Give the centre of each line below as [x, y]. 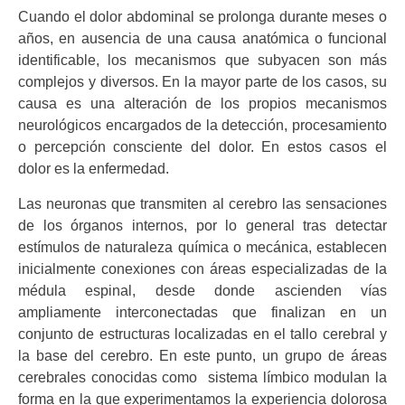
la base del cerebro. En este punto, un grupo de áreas [202, 355]
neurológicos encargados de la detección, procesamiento [202, 126]
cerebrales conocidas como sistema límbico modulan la [202, 377]
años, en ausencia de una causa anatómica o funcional [202, 39]
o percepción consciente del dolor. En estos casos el [202, 147]
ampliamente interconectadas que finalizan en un [202, 312]
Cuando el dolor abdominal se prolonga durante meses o [202, 17]
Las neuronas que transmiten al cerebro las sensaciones [202, 203]
